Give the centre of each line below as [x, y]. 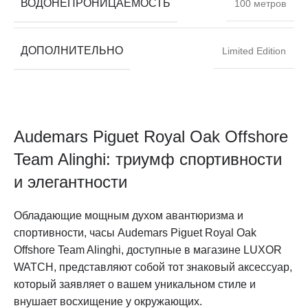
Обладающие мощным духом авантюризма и [129, 215]
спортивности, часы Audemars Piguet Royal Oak [135, 232]
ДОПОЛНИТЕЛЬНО [72, 50]
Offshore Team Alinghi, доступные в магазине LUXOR [148, 250]
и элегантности [70, 181]
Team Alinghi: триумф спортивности [148, 159]
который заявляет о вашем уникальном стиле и [135, 284]
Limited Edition [254, 51]
